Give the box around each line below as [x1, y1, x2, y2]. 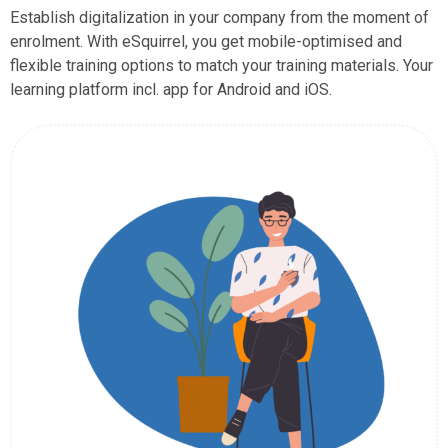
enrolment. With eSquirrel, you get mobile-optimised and [10, 32, 402, 51]
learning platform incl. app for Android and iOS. [10, 80, 336, 99]
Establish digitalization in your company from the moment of [10, 8, 429, 27]
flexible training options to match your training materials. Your [10, 56, 433, 75]
